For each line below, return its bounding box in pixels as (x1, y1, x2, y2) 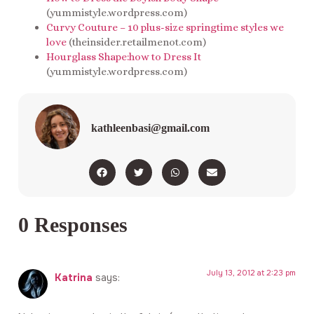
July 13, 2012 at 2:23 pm (207, 268, 296, 278)
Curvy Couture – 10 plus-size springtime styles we (46, 20, 284, 34)
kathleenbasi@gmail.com (91, 122, 210, 135)
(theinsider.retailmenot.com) (67, 35, 206, 48)
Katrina (55, 271, 93, 285)
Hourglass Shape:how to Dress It (46, 50, 201, 63)
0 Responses (18, 213, 128, 238)
